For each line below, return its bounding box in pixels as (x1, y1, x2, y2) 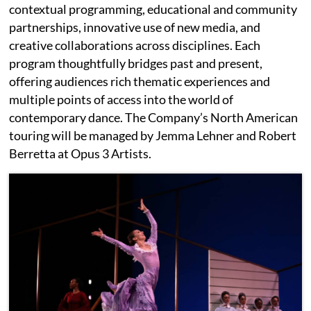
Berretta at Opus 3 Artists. (9, 145, 152, 161)
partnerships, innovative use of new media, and (9, 19, 261, 35)
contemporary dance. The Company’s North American (9, 109, 299, 125)
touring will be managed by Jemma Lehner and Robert (9, 127, 297, 143)
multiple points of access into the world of (9, 91, 234, 107)
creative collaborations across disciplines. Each (9, 37, 261, 53)
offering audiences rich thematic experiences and (9, 73, 271, 89)
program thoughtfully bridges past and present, (9, 55, 263, 71)
